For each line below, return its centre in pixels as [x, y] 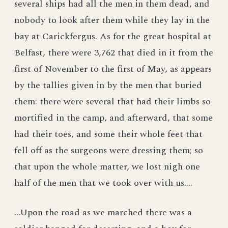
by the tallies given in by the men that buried [108, 85]
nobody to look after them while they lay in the [112, 20]
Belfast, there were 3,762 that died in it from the [114, 53]
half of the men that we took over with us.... [103, 183]
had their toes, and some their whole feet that [108, 134]
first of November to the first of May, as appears [113, 69]
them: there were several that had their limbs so [112, 102]
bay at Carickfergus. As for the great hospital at [113, 36]
